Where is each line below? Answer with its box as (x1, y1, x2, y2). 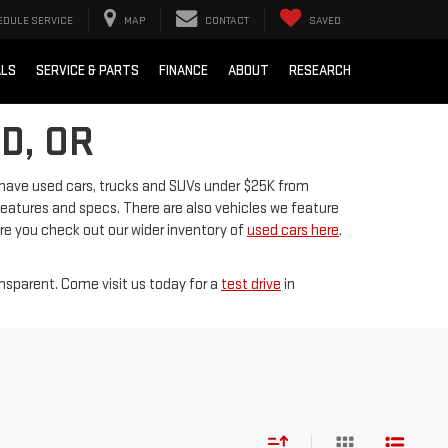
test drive (221, 275, 281, 294)
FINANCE (159, 62, 208, 80)
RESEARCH (289, 62, 351, 80)
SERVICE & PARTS (36, 62, 139, 80)
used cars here (247, 221, 339, 240)
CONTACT (205, 14, 249, 28)
